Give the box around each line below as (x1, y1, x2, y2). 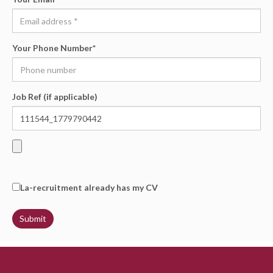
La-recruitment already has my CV (20, 182, 161, 193)
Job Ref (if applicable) (12, 91, 97, 102)
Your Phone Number (12, 43, 93, 53)
